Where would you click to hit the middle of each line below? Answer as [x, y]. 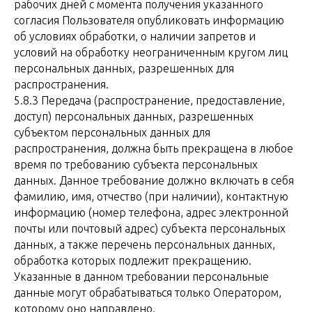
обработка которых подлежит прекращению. [133, 260]
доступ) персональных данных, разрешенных [134, 116]
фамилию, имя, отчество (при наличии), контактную [151, 196]
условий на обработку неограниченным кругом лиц [151, 52]
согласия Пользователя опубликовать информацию [149, 20]
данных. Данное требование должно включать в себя [154, 180]
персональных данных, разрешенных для [124, 68]
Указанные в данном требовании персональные [141, 276]
